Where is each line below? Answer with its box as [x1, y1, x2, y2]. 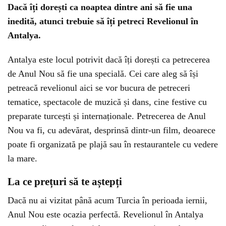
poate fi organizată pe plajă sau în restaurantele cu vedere [8, 139, 218, 149]
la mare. [8, 153, 37, 163]
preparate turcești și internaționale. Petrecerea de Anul [8, 111, 206, 121]
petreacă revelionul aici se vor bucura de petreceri [8, 83, 190, 93]
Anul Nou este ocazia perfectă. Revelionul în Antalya [8, 209, 203, 219]
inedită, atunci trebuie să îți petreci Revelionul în [8, 16, 198, 26]
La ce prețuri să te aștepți [8, 176, 122, 188]
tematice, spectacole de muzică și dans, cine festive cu [8, 97, 207, 107]
